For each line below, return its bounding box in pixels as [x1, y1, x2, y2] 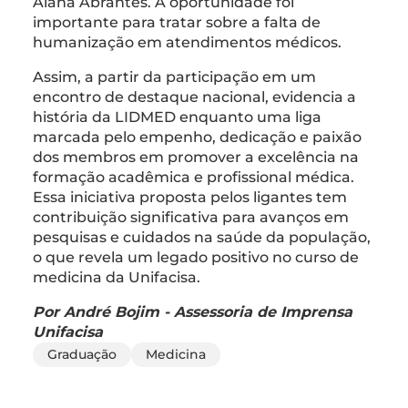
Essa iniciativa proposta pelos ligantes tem [33, 188, 347, 206]
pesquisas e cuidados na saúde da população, [33, 228, 371, 246]
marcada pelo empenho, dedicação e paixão [33, 127, 362, 146]
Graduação [47, 345, 117, 362]
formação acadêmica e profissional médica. [33, 168, 354, 186]
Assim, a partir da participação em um [33, 67, 316, 86]
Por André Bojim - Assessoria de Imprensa [33, 302, 352, 321]
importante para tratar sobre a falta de [33, 13, 321, 31]
